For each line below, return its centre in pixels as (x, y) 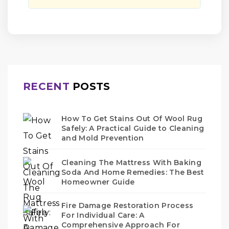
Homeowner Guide (98, 182)
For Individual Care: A (103, 215)
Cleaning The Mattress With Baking (131, 162)
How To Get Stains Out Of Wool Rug (132, 118)
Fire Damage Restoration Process (128, 205)
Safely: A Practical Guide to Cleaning (133, 128)
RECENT (46, 86)
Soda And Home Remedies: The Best (133, 172)
